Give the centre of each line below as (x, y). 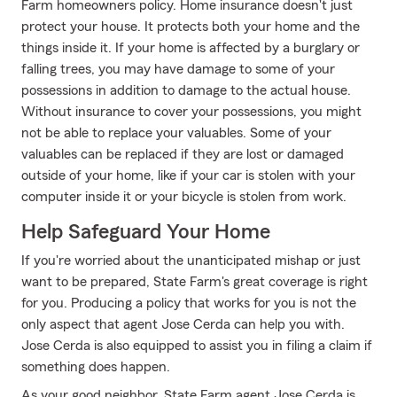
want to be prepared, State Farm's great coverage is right (195, 282)
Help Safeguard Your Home (146, 232)
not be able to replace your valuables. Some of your (176, 133)
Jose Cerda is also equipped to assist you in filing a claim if (197, 346)
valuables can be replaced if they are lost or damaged (183, 154)
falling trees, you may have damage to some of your (178, 69)
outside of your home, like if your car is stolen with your (188, 175)
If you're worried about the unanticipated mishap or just (191, 261)
